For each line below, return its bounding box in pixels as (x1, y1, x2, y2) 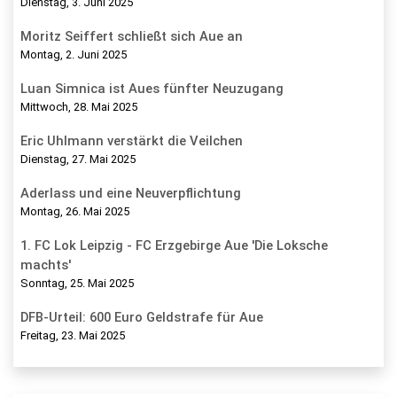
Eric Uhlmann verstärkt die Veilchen (20, 132, 243, 149)
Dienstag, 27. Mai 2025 (20, 152, 136, 166)
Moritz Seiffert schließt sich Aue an (20, 27, 243, 44)
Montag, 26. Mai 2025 (20, 204, 129, 218)
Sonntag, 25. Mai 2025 (20, 276, 134, 290)
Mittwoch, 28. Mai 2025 (20, 99, 137, 113)
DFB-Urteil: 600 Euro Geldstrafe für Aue (20, 308, 263, 325)
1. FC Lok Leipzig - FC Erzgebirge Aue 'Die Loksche (20, 237, 328, 253)
